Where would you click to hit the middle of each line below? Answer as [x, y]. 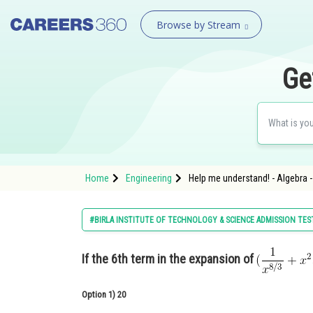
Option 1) [100, 294]
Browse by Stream [198, 25]
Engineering [149, 178]
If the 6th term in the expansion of [169, 259]
